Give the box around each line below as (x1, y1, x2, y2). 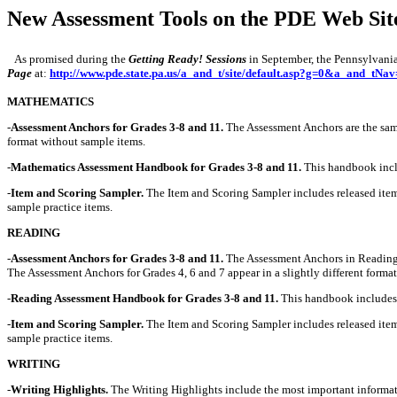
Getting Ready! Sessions (128, 52, 246, 66)
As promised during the (7, 52, 128, 66)
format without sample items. (7, 135, 145, 148)
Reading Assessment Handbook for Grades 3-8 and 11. (11, 292, 278, 305)
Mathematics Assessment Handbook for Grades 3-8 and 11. (11, 160, 304, 174)
